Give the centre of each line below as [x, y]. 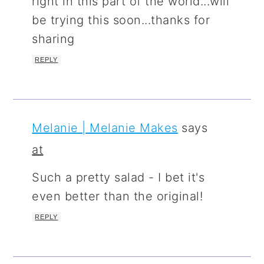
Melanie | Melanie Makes [105, 128]
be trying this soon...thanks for [121, 20]
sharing [53, 39]
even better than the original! [118, 196]
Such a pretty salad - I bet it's [118, 177]
